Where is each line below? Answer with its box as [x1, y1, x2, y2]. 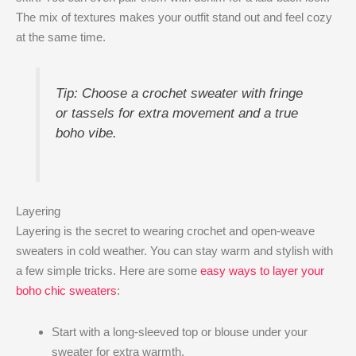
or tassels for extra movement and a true [55, 105, 298, 120]
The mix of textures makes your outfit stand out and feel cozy [16, 10, 332, 24]
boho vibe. [55, 125, 117, 140]
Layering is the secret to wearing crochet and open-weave [16, 224, 315, 238]
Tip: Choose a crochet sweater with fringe [55, 85, 303, 100]
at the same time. [16, 29, 106, 44]
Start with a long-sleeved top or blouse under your [52, 324, 308, 339]
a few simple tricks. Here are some [16, 264, 200, 278]
